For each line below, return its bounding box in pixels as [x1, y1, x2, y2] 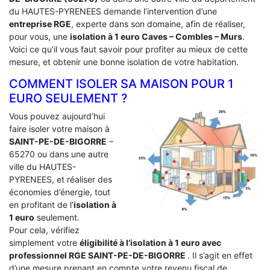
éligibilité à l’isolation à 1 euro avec [80, 237, 221, 248]
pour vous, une [9, 31, 70, 42]
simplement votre [9, 237, 80, 248]
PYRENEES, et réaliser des [9, 174, 112, 184]
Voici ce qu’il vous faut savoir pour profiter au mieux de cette [9, 43, 248, 54]
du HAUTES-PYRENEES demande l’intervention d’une [9, 5, 217, 16]
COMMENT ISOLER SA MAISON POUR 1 [9, 76, 233, 91]
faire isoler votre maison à [9, 123, 110, 134]
